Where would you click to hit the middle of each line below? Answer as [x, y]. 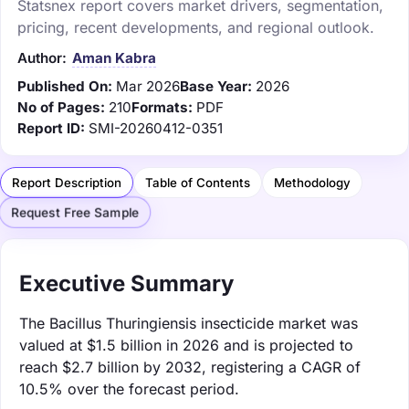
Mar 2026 [148, 86]
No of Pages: [61, 107]
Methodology [312, 182]
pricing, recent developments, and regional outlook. [196, 27]
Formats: [162, 107]
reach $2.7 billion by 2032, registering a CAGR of [190, 367]
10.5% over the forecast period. [129, 388]
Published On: [65, 86]
